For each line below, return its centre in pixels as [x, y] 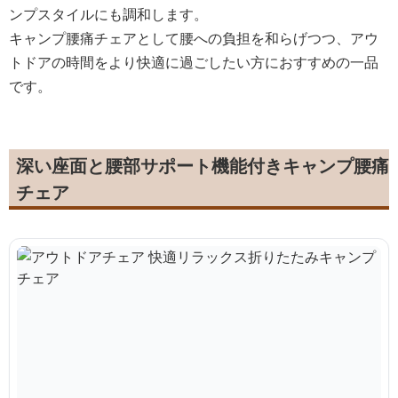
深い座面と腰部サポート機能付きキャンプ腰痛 [203, 165]
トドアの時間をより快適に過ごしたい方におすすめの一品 [194, 62]
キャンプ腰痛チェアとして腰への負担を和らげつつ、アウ [194, 38]
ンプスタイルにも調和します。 [108, 14]
